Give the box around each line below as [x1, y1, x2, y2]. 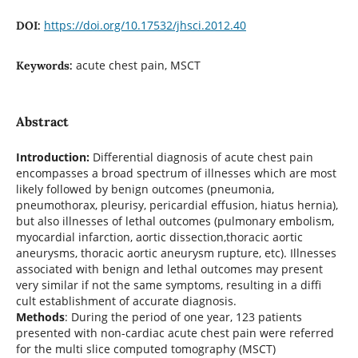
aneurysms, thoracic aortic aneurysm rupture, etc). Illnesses [15, 245, 336, 261]
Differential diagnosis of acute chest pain [89, 149, 313, 165]
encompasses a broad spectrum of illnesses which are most [15, 165, 336, 181]
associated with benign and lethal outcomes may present [15, 261, 323, 276]
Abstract [15, 113, 69, 129]
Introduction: [15, 149, 89, 165]
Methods [15, 309, 65, 324]
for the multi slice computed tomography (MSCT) [15, 341, 276, 356]
